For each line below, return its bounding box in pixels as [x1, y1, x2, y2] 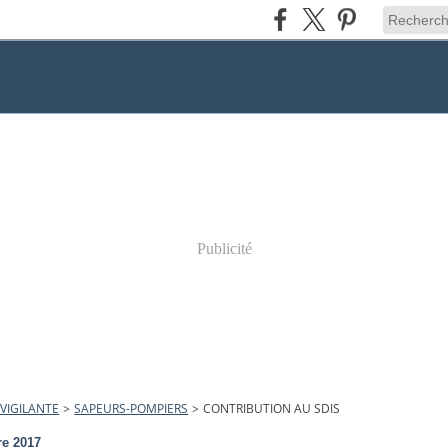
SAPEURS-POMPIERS [74, 400, 189, 417]
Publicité [196, 240, 252, 257]
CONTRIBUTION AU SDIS [203, 400, 341, 417]
